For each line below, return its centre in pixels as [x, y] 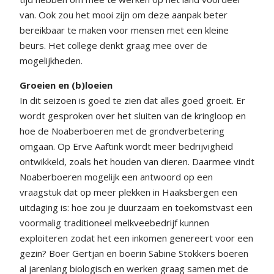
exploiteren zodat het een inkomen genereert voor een [136, 238]
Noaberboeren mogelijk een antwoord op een [116, 176]
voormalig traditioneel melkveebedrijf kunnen [114, 222]
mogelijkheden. [51, 60]
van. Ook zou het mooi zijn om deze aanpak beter [124, 14]
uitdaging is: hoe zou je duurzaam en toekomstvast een [136, 207]
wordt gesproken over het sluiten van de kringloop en [133, 115]
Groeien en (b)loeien [66, 85]
